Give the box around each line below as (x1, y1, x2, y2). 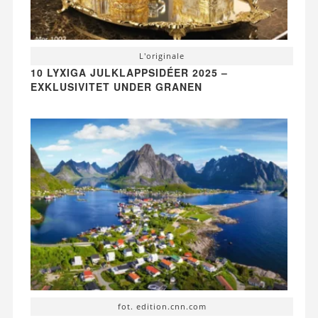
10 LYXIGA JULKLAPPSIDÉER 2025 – (30, 65, 228, 80)
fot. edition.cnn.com (117, 300, 207, 312)
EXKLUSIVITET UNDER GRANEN (30, 79, 202, 94)
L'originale (139, 50, 185, 62)
